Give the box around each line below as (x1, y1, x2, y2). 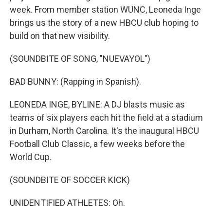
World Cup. (10, 152, 52, 162)
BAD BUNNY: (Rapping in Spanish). (10, 76, 141, 87)
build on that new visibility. (10, 31, 110, 41)
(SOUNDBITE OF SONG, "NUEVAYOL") (10, 54, 150, 64)
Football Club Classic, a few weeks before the (10, 139, 185, 149)
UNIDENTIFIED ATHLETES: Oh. (10, 198, 125, 208)
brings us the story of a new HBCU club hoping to (10, 18, 199, 28)
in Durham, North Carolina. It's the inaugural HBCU (10, 126, 199, 136)
